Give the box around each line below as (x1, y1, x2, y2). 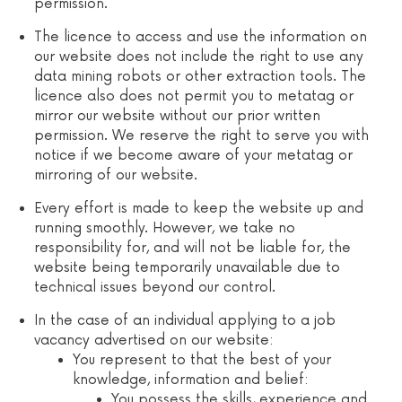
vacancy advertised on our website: (34, 332, 275, 348)
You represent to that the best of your (73, 352, 332, 368)
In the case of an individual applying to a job (34, 312, 336, 328)
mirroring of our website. (34, 167, 198, 183)
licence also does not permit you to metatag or (34, 88, 354, 104)
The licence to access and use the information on (34, 29, 368, 45)
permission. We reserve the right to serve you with (34, 127, 370, 144)
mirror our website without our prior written (34, 108, 321, 124)
